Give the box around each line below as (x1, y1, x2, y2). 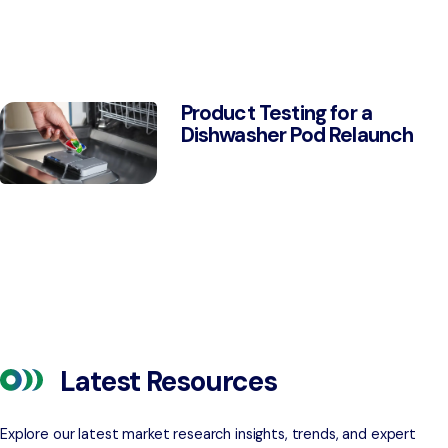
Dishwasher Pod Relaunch (180, 120, 414, 148)
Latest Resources (60, 363, 278, 401)
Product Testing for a (180, 98, 373, 126)
